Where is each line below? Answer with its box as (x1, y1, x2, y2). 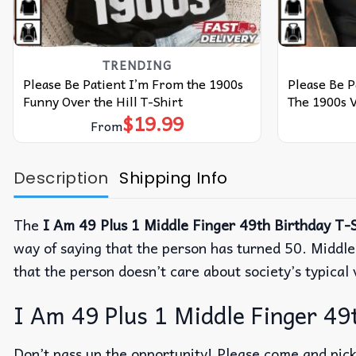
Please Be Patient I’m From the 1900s (22, 72, 243, 94)
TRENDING (103, 55, 172, 75)
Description (14, 167, 109, 190)
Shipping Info (119, 167, 228, 190)
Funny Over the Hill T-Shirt (22, 90, 183, 111)
